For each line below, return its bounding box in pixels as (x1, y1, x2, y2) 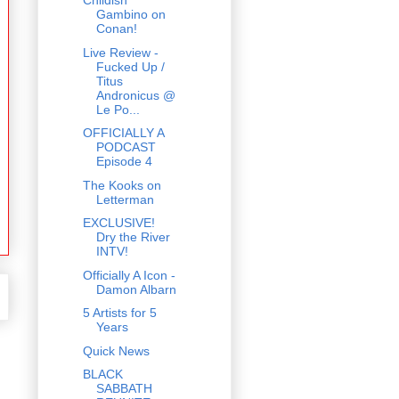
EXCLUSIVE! (82, 216, 155, 231)
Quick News (82, 343, 150, 358)
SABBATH (95, 381, 152, 396)
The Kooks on (82, 177, 161, 192)
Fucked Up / (95, 59, 165, 74)
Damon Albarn (95, 281, 176, 297)
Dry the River (95, 230, 170, 245)
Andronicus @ (95, 87, 175, 102)
